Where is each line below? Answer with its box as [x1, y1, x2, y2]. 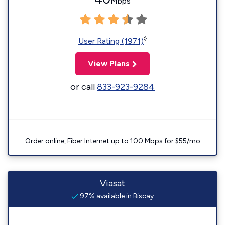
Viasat [100, 178, 125, 189]
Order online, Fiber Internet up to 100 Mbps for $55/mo [25, 137, 200, 145]
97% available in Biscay [78, 192, 154, 200]
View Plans [88, 59, 130, 68]
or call [70, 81, 97, 92]
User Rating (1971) [78, 36, 144, 46]
